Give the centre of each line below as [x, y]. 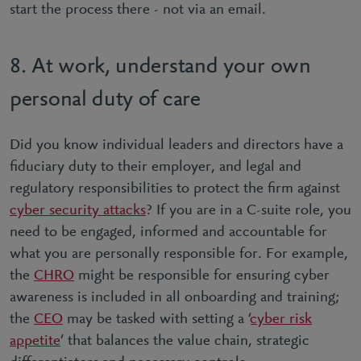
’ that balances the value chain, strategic [185, 341]
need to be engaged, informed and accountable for [168, 232]
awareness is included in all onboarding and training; [175, 298]
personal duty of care [105, 100]
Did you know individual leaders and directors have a [176, 145]
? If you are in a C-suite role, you [249, 211]
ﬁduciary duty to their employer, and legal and [156, 167]
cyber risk [281, 320]
